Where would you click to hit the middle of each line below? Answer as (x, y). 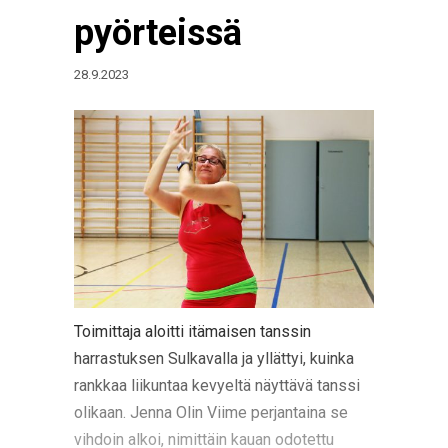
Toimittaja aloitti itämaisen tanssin (192, 331)
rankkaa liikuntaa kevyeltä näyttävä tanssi (217, 385)
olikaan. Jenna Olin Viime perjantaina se (211, 412)
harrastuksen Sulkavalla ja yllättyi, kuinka (214, 358)
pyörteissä (158, 33)
